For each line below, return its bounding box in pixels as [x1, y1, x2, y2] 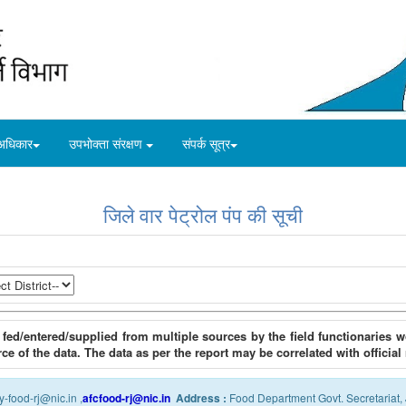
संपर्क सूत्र [182, 134, 230, 153]
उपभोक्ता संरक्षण [69, 134, 146, 153]
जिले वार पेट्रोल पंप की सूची [103, 200, 303, 229]
